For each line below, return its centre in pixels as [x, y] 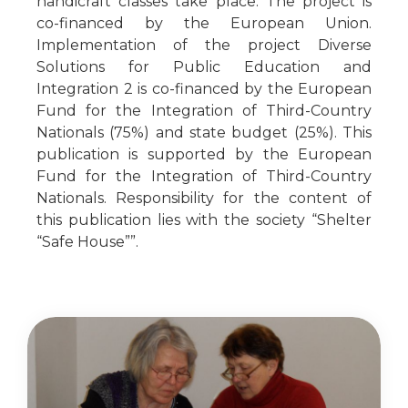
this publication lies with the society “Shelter [204, 219]
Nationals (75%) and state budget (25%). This [204, 132]
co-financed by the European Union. [204, 23]
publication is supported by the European [204, 154]
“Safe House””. [87, 241]
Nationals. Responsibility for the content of [204, 198]
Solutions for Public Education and [204, 66]
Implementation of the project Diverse [204, 45]
